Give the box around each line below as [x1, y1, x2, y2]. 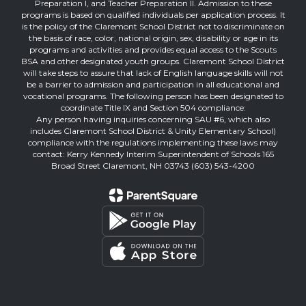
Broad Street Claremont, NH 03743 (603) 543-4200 [51, 160, 255, 171]
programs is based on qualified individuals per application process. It [20, 9, 286, 20]
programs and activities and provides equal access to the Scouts [29, 44, 277, 55]
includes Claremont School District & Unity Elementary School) [30, 125, 276, 136]
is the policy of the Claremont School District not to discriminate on [21, 20, 285, 31]
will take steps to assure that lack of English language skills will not [23, 67, 283, 78]
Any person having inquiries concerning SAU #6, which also [36, 113, 270, 124]
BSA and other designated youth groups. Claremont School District [21, 55, 285, 66]
